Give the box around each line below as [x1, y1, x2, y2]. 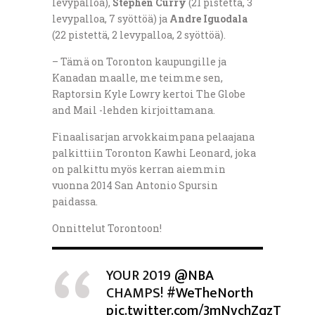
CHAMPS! [106, 281, 167, 306]
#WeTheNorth [167, 281, 253, 306]
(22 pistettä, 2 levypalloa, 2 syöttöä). [52, 28, 226, 42]
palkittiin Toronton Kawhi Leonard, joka [52, 146, 256, 160]
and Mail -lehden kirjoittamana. [52, 103, 215, 117]
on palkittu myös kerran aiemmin [52, 162, 226, 176]
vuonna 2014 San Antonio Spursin [52, 179, 218, 193]
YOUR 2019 [106, 264, 174, 288]
